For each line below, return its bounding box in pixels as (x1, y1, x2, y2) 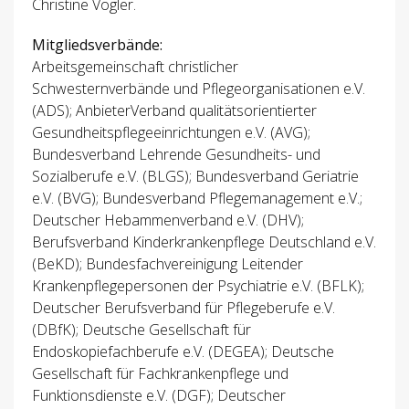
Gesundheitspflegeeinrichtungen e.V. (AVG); (32, 122, 310, 143)
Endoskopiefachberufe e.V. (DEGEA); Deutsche (32, 341, 334, 362)
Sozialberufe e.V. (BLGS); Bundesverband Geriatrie (32, 166, 359, 187)
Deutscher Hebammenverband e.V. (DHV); (32, 210, 304, 231)
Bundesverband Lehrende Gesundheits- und (32, 144, 320, 165)
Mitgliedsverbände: (32, 35, 166, 56)
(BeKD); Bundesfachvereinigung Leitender (32, 254, 303, 275)
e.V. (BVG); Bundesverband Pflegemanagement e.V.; (32, 188, 362, 209)
